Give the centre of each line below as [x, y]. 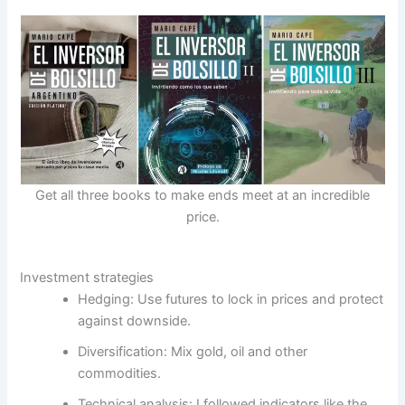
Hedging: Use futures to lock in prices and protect [231, 300]
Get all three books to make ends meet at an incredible [202, 195]
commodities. [120, 374]
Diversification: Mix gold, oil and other [193, 352]
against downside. [135, 321]
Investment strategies [87, 278]
